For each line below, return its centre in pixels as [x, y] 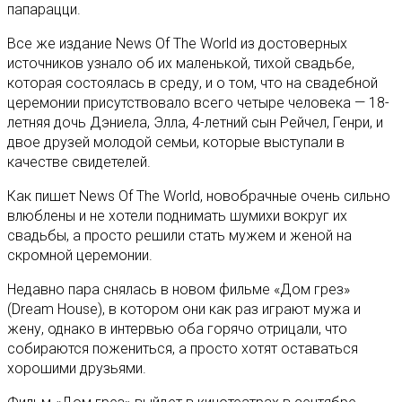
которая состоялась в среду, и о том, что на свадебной [192, 83]
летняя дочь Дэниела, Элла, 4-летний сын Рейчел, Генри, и [195, 122]
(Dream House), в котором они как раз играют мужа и [184, 309]
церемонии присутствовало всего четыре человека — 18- [198, 102]
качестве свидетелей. [79, 162]
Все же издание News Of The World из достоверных [177, 43]
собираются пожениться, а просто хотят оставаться [183, 348]
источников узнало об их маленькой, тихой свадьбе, [181, 63]
